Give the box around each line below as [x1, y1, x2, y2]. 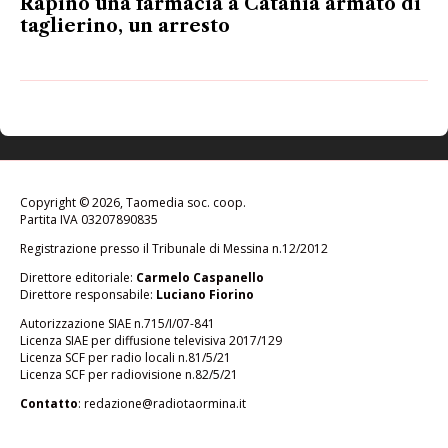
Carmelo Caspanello [136, 268, 264, 286]
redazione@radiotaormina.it [84, 394, 246, 412]
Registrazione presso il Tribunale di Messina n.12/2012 [20, 239, 328, 257]
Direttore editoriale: [20, 268, 136, 286]
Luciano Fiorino [156, 285, 254, 303]
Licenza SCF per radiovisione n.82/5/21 [20, 365, 238, 383]
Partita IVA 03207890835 [20, 210, 158, 228]
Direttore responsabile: [20, 285, 156, 303]
